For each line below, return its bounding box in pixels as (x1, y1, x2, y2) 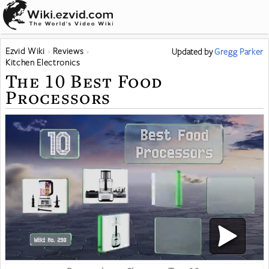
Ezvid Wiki (5, 45, 45, 56)
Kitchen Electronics (5, 56, 80, 68)
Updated (172, 46, 204, 57)
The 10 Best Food (5, 68, 163, 93)
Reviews (52, 45, 84, 56)
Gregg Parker (214, 46, 264, 57)
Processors (5, 85, 111, 109)
